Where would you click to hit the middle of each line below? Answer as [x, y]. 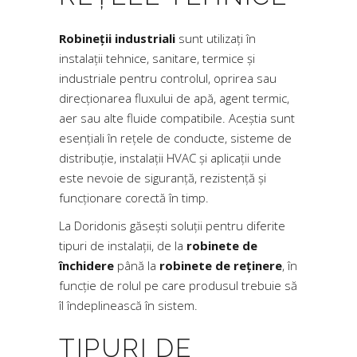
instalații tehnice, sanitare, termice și [157, 58]
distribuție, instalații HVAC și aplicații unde [170, 158]
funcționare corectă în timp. [134, 198]
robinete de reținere [221, 265]
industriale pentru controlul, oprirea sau [168, 78]
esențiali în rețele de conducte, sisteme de [175, 138]
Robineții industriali [117, 38]
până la [137, 265]
